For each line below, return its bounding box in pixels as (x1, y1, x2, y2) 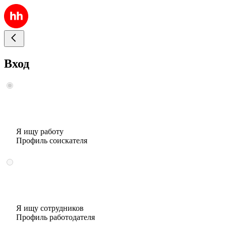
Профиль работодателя (16, 212, 95, 221)
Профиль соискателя (16, 136, 87, 145)
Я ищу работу (16, 127, 64, 136)
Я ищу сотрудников (16, 203, 84, 212)
